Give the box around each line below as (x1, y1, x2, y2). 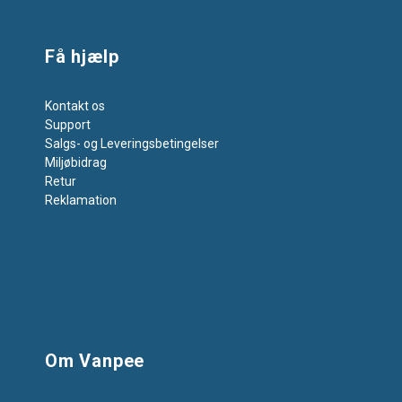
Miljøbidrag (45, 155, 107, 170)
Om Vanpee (45, 349, 145, 371)
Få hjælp (45, 46, 119, 68)
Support (45, 118, 91, 133)
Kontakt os (45, 99, 105, 114)
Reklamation (45, 193, 117, 208)
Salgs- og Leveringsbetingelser (45, 136, 219, 152)
